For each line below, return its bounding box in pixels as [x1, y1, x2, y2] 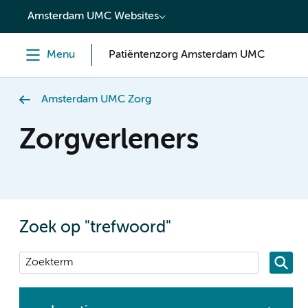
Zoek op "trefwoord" [19, 220, 171, 236]
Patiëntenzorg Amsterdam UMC [109, 49, 265, 60]
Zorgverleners [19, 127, 198, 155]
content [16, 5, 61, 18]
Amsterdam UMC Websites [27, 11, 159, 22]
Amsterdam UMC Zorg [41, 94, 151, 105]
